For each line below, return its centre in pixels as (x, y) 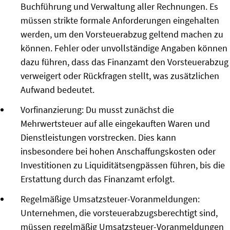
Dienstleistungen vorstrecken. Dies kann (98, 138)
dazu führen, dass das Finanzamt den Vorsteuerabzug (124, 62)
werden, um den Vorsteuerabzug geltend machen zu (122, 34)
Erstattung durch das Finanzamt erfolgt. (98, 179)
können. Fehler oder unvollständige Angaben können (124, 48)
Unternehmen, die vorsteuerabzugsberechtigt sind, (119, 213)
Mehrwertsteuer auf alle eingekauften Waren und (115, 124)
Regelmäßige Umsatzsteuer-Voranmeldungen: (110, 199)
